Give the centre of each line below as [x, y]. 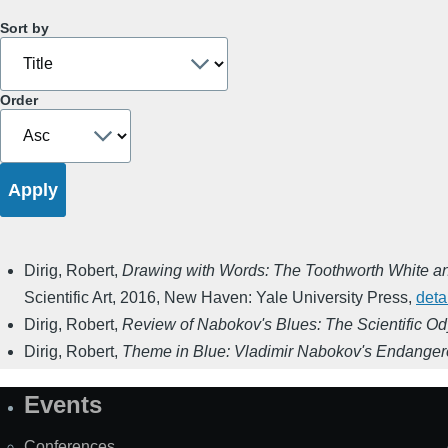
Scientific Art [68, 298]
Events [63, 405]
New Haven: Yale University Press [286, 298]
